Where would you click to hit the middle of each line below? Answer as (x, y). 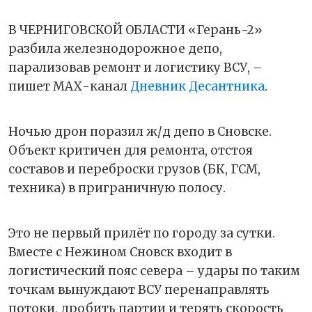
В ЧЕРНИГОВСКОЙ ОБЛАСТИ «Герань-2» (135, 30)
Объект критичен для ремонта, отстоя (131, 151)
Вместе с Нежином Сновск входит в (120, 252)
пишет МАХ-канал (69, 87)
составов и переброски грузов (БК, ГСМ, (134, 170)
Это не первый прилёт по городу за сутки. (142, 234)
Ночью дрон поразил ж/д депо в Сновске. (140, 132)
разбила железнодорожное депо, (115, 49)
